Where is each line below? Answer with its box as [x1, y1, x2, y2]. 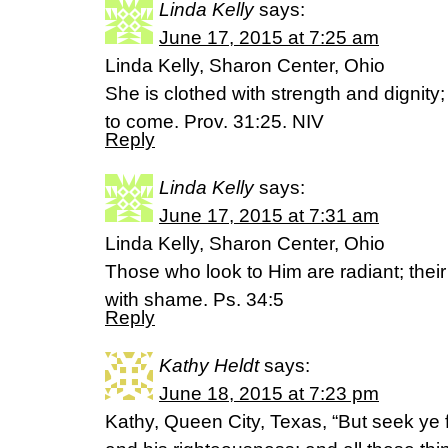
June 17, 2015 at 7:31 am [159, 205, 379, 226]
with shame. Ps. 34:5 [105, 289, 284, 310]
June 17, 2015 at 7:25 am [159, 27, 379, 48]
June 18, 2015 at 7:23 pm [159, 383, 379, 404]
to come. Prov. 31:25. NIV [105, 111, 324, 132]
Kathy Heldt [159, 355, 259, 376]
